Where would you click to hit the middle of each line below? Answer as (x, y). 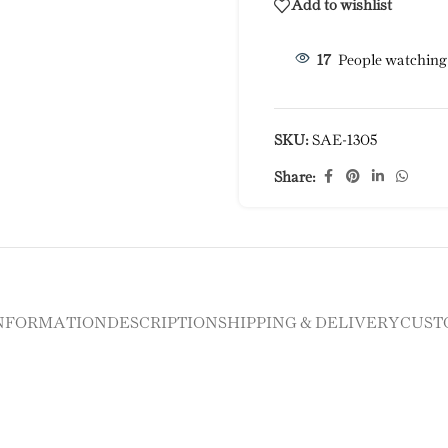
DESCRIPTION (162, 323)
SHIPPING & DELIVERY (309, 323)
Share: (295, 177)
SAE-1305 (344, 141)
